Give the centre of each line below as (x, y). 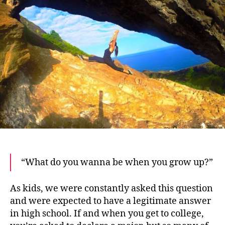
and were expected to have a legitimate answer (110, 201)
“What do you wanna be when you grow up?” (117, 162)
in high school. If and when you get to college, (107, 214)
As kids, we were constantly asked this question (111, 189)
